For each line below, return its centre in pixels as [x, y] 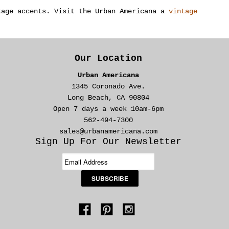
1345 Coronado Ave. [108, 87]
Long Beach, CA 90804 [108, 98]
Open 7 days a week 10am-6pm [108, 109]
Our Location [108, 59]
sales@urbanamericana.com [108, 132]
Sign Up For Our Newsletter [108, 142]
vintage [183, 12]
